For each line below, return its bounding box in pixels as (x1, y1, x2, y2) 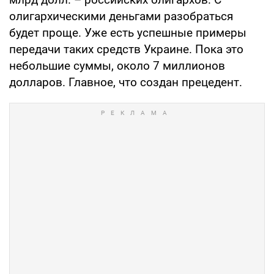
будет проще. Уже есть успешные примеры (9, 25, 246, 40)
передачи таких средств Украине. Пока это (9, 42, 243, 56)
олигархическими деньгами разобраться (9, 9, 233, 23)
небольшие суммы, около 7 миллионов (9, 58, 225, 73)
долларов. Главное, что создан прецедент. (9, 75, 242, 89)
